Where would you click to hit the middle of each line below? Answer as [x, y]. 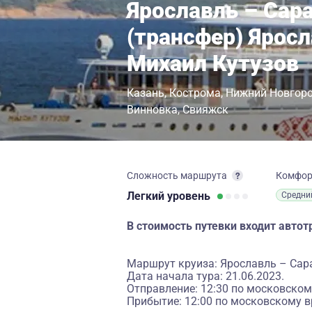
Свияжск [205, 110]
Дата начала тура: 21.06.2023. [205, 276]
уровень [189, 196]
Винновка [152, 110]
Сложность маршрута [177, 175]
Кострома [195, 93]
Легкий [147, 196]
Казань [146, 93]
